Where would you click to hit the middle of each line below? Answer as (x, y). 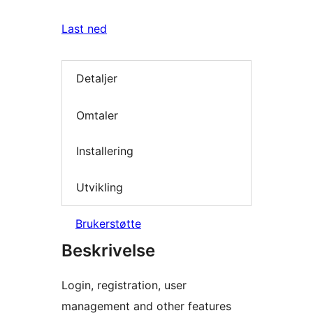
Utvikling (100, 187)
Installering (105, 151)
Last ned (84, 29)
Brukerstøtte (108, 224)
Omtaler (97, 115)
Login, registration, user (124, 285)
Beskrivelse (108, 251)
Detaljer (97, 79)
